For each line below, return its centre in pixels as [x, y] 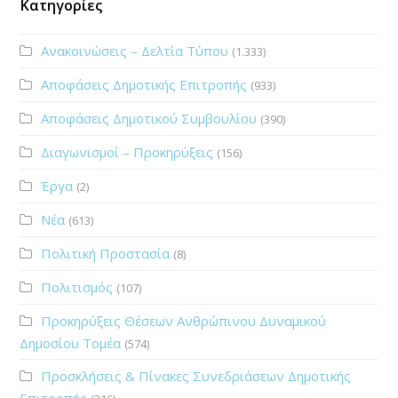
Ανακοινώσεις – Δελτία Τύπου [135, 50]
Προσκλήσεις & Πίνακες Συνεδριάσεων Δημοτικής [196, 375]
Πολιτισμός [77, 287]
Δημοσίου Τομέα [71, 342]
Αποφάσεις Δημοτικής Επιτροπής [144, 84]
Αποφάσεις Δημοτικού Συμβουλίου [149, 118]
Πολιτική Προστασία [106, 253]
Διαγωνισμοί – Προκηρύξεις [127, 151]
